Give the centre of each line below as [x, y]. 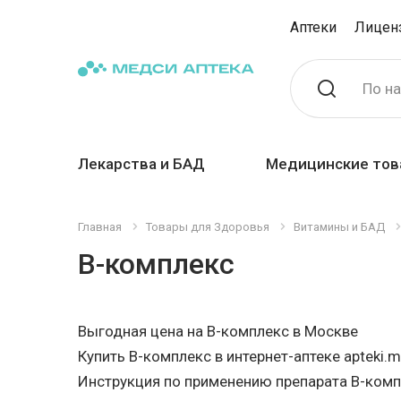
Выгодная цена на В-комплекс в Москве [218, 331]
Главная [100, 227]
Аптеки [313, 27]
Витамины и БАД [339, 227]
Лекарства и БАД [141, 164]
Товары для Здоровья [208, 227]
